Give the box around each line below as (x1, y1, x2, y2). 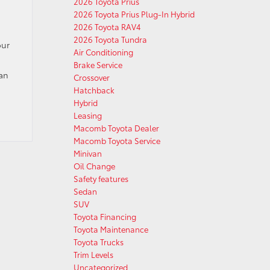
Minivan (74, 148, 102, 159)
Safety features (74, 173, 128, 184)
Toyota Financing (74, 211, 136, 222)
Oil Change (74, 160, 115, 171)
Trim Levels (74, 249, 113, 260)
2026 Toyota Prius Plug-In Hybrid (74, 8, 195, 19)
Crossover (74, 72, 110, 83)
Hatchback (74, 84, 115, 95)
